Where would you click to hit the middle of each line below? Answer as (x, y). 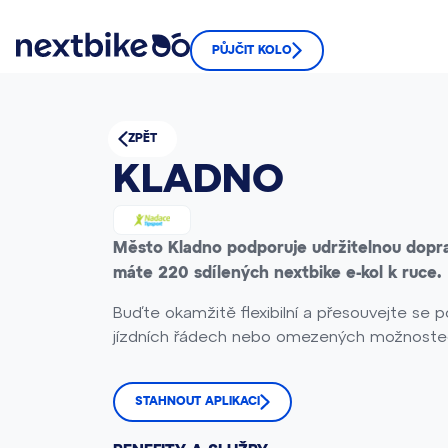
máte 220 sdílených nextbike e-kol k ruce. (277, 273)
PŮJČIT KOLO (252, 50)
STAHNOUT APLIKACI (197, 402)
